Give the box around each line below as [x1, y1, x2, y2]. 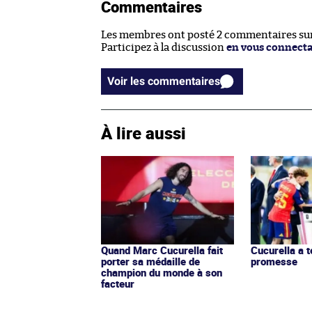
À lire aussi [101, 121, 186, 144]
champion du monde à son [101, 265, 222, 279]
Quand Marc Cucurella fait [101, 242, 223, 257]
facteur [101, 276, 134, 290]
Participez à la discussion [101, 42, 226, 53]
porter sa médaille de [101, 253, 200, 268]
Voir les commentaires [148, 74, 220, 88]
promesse [251, 253, 298, 268]
